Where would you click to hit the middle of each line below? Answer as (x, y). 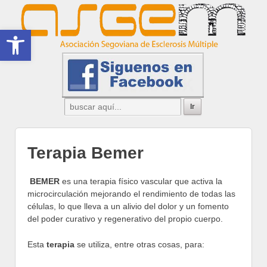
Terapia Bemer (86, 153)
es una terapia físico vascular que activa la (141, 181)
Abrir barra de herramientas (62, 35)
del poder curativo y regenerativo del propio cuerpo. (125, 218)
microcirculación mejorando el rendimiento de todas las (131, 193)
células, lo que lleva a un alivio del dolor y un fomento (128, 206)
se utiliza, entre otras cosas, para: (141, 245)
